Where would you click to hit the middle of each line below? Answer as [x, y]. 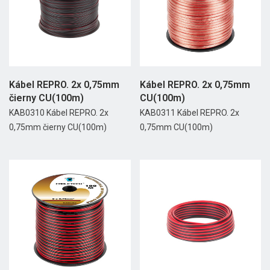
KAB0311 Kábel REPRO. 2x [189, 112]
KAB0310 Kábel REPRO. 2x [59, 112]
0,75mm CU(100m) [176, 127]
